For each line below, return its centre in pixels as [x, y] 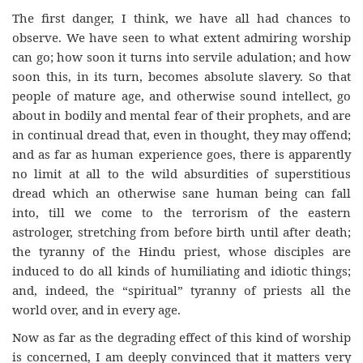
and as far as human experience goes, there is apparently [181, 154]
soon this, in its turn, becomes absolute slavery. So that [181, 76]
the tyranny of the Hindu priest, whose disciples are [181, 251]
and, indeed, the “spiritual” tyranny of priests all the [181, 290]
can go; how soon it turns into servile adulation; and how [181, 56]
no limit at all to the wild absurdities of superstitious [181, 173]
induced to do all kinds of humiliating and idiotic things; [181, 270]
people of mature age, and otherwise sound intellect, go [181, 95]
